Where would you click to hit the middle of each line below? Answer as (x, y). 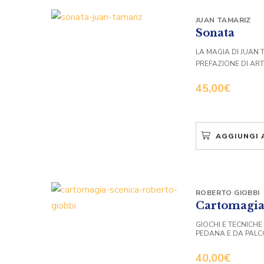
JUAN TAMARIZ (223, 20)
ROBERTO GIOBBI (228, 192)
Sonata (215, 33)
